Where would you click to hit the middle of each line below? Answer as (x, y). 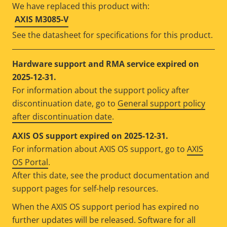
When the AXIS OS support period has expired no (106, 206)
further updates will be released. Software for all (104, 220)
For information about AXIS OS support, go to (100, 149)
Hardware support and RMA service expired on (106, 64)
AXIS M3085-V (42, 19)
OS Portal (30, 162)
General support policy (161, 103)
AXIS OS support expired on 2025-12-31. (90, 136)
